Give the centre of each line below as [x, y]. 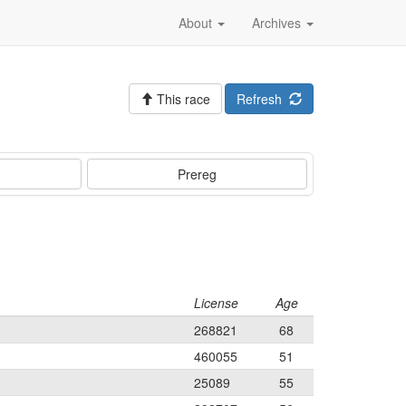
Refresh [263, 99]
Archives [278, 23]
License [216, 303]
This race [182, 99]
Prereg [198, 174]
